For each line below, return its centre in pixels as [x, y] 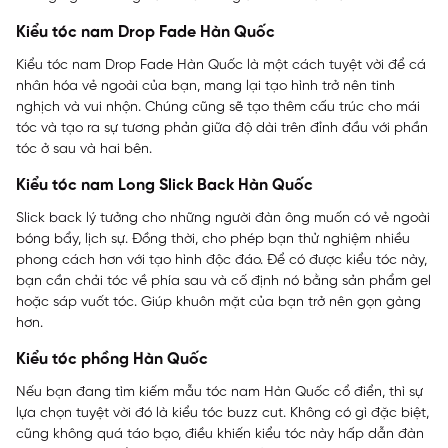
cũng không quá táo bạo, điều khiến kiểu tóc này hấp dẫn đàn [220, 434]
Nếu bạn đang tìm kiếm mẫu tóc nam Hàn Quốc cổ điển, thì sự [219, 392]
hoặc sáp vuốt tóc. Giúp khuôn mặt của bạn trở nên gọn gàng [218, 302]
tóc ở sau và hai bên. [86, 149]
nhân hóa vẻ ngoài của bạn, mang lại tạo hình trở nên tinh [205, 86]
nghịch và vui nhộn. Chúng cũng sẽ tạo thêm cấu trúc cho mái [218, 107]
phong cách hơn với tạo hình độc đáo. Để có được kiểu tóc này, [221, 260]
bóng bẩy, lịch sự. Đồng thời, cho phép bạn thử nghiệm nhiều [213, 239]
